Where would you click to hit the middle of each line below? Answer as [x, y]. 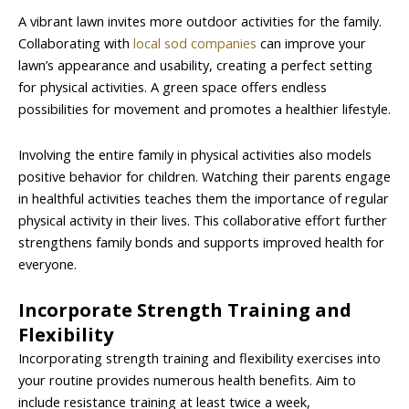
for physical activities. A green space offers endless [173, 87]
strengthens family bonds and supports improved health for [201, 241]
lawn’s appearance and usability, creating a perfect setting [195, 65]
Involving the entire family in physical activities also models [195, 154]
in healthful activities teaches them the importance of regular [204, 198]
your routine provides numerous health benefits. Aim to [187, 380]
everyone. [47, 263]
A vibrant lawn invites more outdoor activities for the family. [200, 21]
